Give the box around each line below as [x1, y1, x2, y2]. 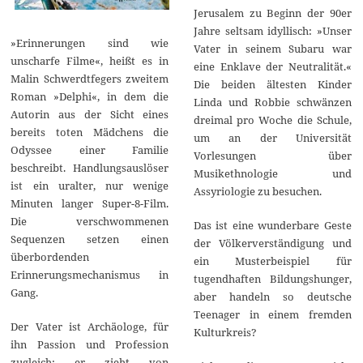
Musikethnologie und [193, 165, 352, 181]
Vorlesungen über [193, 147, 352, 163]
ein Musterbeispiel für [193, 253, 352, 268]
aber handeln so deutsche [193, 288, 352, 304]
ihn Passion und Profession [11, 336, 169, 352]
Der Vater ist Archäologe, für [11, 318, 169, 334]
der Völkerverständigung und [193, 235, 352, 250]
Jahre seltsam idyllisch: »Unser [193, 23, 352, 38]
